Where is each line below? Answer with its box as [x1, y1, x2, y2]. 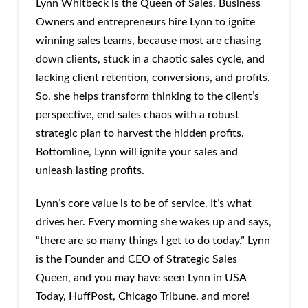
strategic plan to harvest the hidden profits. [35, 128, 244, 140]
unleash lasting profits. [35, 165, 147, 177]
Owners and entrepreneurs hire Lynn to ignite [35, 16, 255, 28]
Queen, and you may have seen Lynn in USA [35, 272, 246, 284]
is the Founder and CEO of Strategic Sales [35, 254, 237, 265]
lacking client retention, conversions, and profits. [35, 72, 270, 84]
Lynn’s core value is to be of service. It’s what [35, 198, 252, 210]
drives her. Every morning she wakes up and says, [35, 217, 272, 228]
